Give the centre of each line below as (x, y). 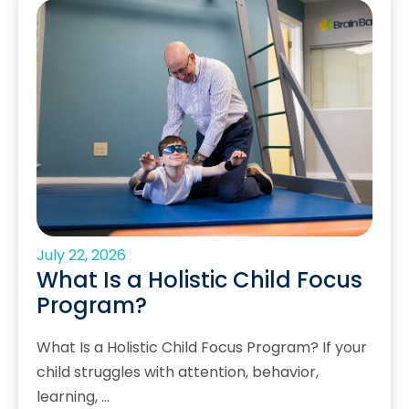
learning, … (73, 396)
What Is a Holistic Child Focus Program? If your (202, 347)
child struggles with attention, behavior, (178, 372)
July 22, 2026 (81, 256)
